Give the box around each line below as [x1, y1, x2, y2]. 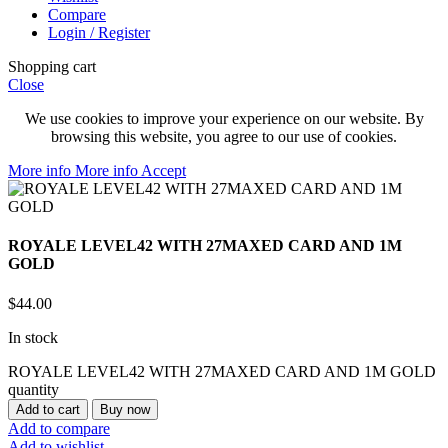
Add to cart [16, 401, 80, 417]
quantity [8, 380, 59, 398]
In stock [8, 328, 58, 346]
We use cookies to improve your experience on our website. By [24, 110, 424, 128]
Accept [141, 162, 186, 180]
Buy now [100, 401, 150, 417]
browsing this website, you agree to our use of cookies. [51, 128, 397, 146]
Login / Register [48, 24, 150, 42]
